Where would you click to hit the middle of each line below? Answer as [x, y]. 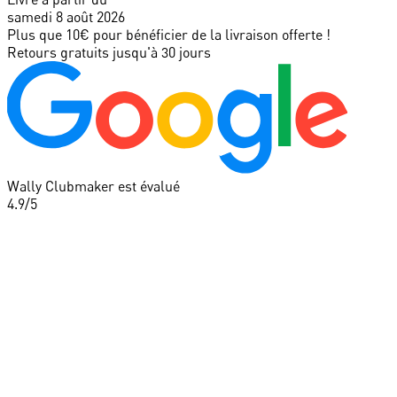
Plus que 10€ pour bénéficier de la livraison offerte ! [169, 34]
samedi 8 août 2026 [66, 16]
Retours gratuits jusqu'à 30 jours [109, 52]
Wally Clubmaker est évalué [93, 186]
